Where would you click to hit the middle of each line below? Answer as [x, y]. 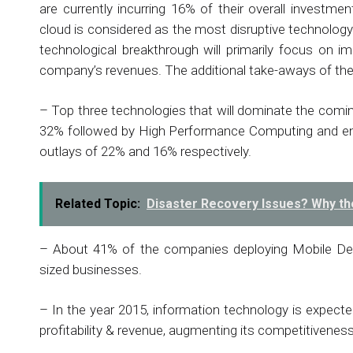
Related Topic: [98, 203]
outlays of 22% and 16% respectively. [145, 152]
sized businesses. [91, 269]
